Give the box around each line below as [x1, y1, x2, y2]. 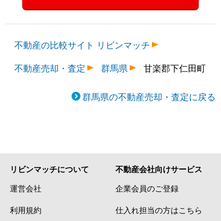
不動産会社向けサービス [115, 163, 202, 175]
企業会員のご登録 [115, 182, 179, 193]
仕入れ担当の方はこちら [115, 204, 202, 215]
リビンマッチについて [10, 163, 89, 175]
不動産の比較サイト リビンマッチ [14, 37, 150, 51]
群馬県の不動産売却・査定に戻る [82, 89, 216, 103]
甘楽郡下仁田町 [144, 61, 206, 74]
